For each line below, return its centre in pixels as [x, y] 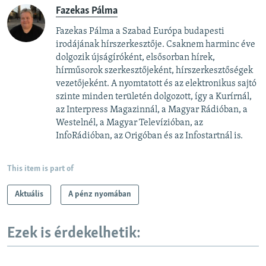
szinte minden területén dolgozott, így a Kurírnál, [154, 96]
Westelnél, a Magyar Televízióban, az [129, 123]
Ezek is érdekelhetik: [74, 233]
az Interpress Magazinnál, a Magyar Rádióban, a [152, 110]
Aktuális [29, 194]
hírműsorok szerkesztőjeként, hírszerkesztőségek [154, 70]
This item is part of [40, 169]
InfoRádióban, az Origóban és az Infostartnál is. [151, 136]
